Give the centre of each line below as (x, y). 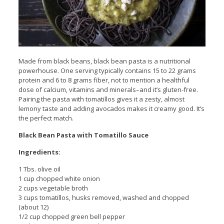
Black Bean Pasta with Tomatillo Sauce (83, 135)
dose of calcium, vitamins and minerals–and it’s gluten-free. (108, 90)
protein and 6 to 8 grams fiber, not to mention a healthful (104, 80)
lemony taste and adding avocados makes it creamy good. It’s (111, 109)
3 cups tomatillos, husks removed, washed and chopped (103, 198)
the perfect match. (46, 118)
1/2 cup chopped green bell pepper (71, 217)
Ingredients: (39, 152)
